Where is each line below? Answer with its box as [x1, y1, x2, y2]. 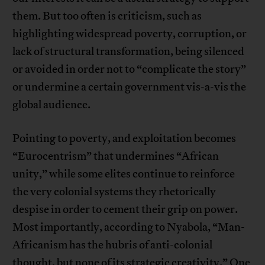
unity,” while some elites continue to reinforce [12, 167, 235, 182]
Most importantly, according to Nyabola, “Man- [12, 220, 245, 235]
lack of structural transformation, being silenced [12, 44, 245, 59]
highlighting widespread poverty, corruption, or [12, 27, 247, 41]
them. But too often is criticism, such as [12, 9, 202, 24]
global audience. [12, 98, 91, 112]
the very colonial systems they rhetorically [12, 185, 216, 199]
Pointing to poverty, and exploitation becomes [12, 131, 237, 146]
